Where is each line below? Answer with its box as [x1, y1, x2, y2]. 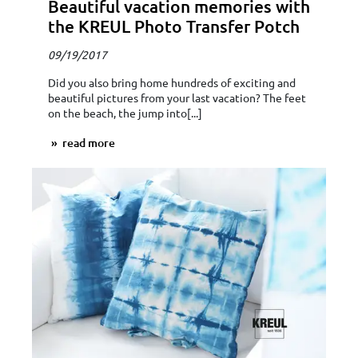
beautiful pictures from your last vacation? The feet [48, 90, 306, 105]
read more [60, 135, 115, 151]
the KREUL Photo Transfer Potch [48, 15, 300, 38]
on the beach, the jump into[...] [48, 105, 202, 121]
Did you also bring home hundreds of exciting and [48, 75, 296, 90]
